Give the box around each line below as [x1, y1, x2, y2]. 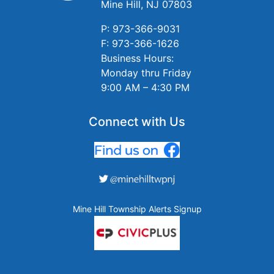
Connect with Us [89, 114, 185, 130]
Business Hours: [101, 52, 174, 65]
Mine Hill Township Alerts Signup [72, 203, 202, 214]
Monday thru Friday [101, 67, 191, 80]
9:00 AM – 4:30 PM [101, 81, 190, 94]
